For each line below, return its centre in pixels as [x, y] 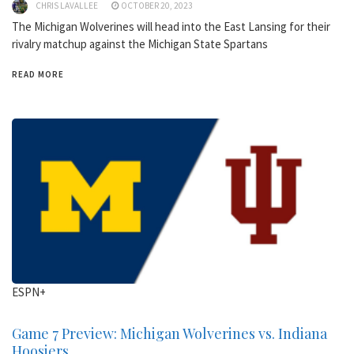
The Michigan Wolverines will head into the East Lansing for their [171, 27]
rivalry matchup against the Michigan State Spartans [140, 44]
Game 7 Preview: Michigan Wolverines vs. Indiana [169, 334]
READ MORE [38, 75]
